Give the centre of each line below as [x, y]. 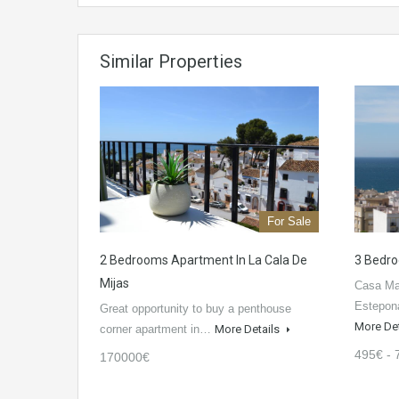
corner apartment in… [157, 330]
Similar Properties [171, 62]
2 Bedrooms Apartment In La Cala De [204, 261]
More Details [248, 330]
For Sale [289, 222]
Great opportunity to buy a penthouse [195, 309]
